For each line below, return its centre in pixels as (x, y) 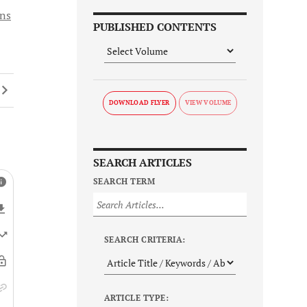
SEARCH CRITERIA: (145, 240)
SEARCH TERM (124, 182)
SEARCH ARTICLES (143, 163)
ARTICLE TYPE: (137, 298)
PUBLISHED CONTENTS (155, 27)
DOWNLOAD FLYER (139, 103)
